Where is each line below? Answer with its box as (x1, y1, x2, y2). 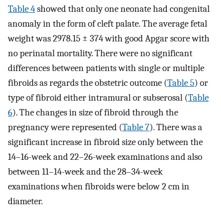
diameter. (8, 195, 43, 207)
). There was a (149, 121, 202, 133)
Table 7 (122, 121, 149, 133)
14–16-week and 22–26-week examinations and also (8, 151, 202, 162)
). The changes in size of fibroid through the (12, 107, 178, 118)
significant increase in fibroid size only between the (8, 136, 203, 147)
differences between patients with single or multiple (8, 62, 204, 74)
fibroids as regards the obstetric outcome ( (8, 77, 167, 88)
